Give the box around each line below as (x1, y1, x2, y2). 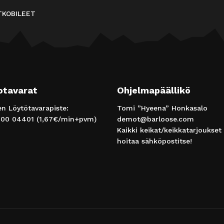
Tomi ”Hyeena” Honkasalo (117, 103, 207, 112)
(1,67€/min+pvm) (34, 114, 96, 123)
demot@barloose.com (117, 114, 194, 123)
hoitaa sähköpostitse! (117, 136, 192, 145)
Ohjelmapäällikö (117, 84, 190, 95)
